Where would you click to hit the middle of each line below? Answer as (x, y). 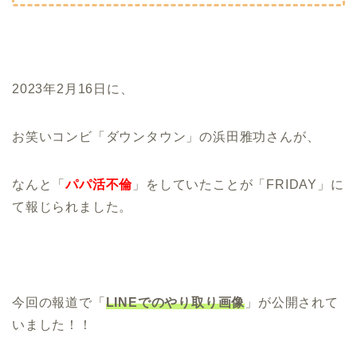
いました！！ (52, 324)
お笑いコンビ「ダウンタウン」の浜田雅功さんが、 (166, 136)
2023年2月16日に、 (73, 88)
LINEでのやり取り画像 (175, 302)
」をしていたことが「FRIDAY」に (238, 184)
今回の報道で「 (59, 302)
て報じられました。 (73, 206)
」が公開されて (292, 302)
